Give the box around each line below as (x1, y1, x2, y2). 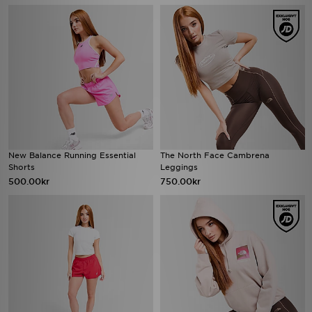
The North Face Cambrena (160, 150, 270, 160)
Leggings (160, 162, 198, 172)
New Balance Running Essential (8, 150, 136, 160)
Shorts (8, 162, 35, 172)
